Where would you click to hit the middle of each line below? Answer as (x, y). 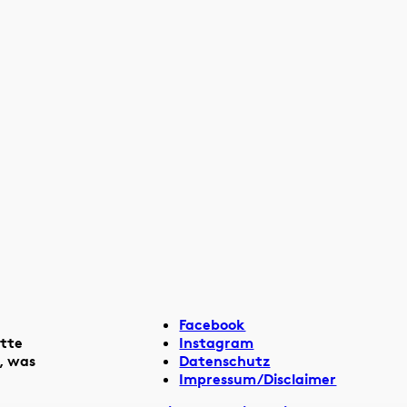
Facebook (213, 324)
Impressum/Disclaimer (258, 378)
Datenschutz (225, 360)
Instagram (217, 342)
